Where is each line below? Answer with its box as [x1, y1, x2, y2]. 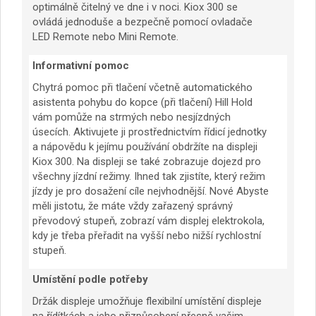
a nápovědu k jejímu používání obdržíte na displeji [32, 140, 257, 154]
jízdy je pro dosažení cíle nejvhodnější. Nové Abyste [32, 185, 269, 198]
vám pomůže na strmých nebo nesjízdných [32, 111, 231, 124]
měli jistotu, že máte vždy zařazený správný [32, 200, 233, 213]
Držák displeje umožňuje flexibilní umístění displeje [32, 295, 262, 308]
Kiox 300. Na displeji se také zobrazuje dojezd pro [32, 155, 261, 169]
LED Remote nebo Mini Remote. [32, 30, 178, 44]
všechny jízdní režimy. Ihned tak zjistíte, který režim [32, 170, 265, 183]
